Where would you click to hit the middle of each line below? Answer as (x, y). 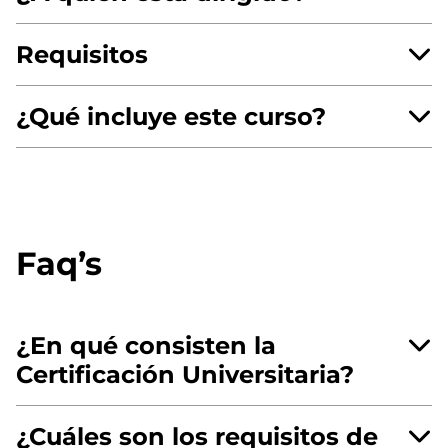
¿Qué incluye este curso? (171, 116)
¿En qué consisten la (146, 345)
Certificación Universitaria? (185, 374)
